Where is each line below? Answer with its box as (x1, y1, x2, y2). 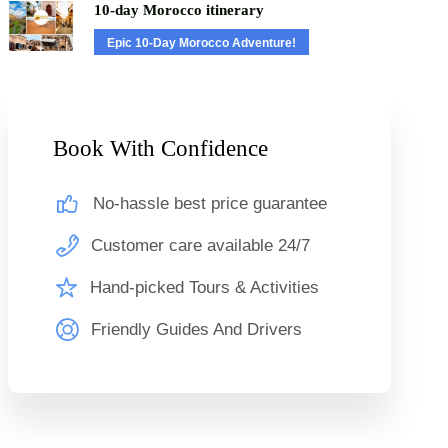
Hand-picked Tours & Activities (89, 278, 319, 298)
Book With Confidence (52, 136, 268, 161)
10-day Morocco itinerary (93, 2, 264, 18)
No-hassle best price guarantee (92, 194, 327, 214)
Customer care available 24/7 (90, 236, 310, 256)
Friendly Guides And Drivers (90, 320, 302, 340)
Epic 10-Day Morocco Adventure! (106, 36, 296, 50)
